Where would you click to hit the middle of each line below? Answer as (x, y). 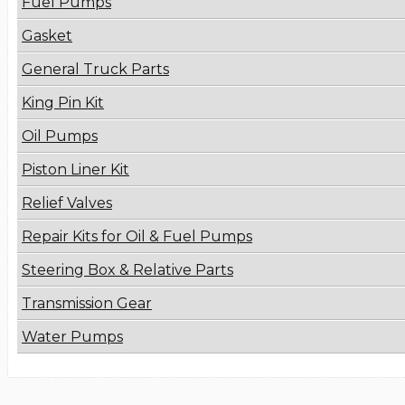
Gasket (47, 36)
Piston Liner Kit (75, 170)
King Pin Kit (63, 103)
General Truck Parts (95, 70)
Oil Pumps (60, 137)
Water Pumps (72, 337)
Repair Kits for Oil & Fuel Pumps (137, 237)
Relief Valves (67, 203)
